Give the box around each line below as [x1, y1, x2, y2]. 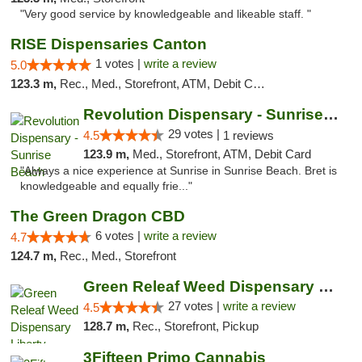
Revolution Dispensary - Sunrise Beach [322, 106, 339, 123]
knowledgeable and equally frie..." [20, 180, 192, 192]
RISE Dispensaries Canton [11, 36, 207, 53]
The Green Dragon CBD [11, 208, 185, 225]
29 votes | [167, 127, 223, 141]
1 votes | [95, 57, 144, 70]
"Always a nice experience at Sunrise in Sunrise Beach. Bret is [20, 165, 337, 177]
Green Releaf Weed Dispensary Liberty [318, 278, 334, 295]
